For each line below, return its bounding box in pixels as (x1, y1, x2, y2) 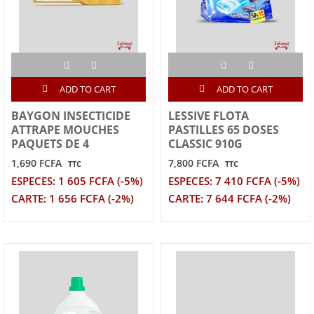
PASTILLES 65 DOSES (168, 122, 279, 138)
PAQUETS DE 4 (11, 136, 89, 152)
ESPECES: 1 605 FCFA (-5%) (11, 174, 143, 189)
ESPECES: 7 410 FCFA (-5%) (168, 174, 300, 189)
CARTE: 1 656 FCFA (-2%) (11, 191, 134, 207)
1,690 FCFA (11, 156, 62, 170)
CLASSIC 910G (168, 136, 243, 152)
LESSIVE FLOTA (168, 108, 249, 124)
